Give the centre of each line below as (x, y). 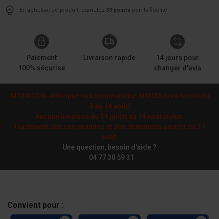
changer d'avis (177, 68)
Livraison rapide (109, 58)
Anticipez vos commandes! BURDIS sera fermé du (129, 96)
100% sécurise (41, 68)
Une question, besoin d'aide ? (109, 147)
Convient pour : (35, 205)
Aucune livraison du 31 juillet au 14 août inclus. (109, 116)
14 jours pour (178, 58)
